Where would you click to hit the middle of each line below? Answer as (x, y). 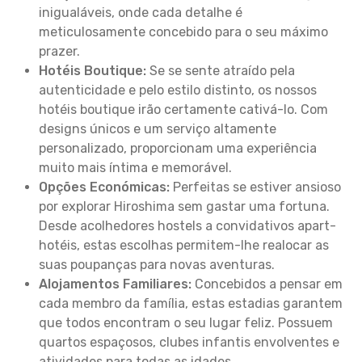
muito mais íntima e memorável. (135, 168)
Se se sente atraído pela (221, 71)
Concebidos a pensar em (267, 284)
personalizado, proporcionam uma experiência (178, 148)
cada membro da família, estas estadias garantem (191, 303)
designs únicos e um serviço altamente (158, 129)
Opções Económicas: (104, 187)
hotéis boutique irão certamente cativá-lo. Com (183, 109)
